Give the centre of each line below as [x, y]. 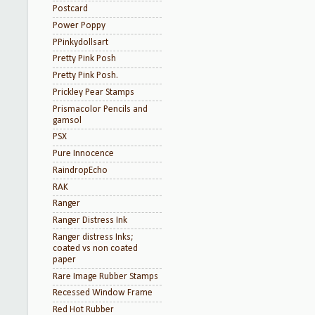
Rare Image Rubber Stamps [105, 276]
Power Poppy [79, 25]
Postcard [70, 9]
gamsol [67, 120]
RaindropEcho [80, 170]
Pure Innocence [83, 154]
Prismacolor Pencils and [100, 109]
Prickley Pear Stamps [94, 92]
